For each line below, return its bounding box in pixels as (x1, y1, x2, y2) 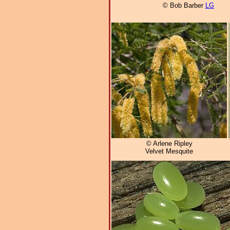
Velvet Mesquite (145, 147, 193, 155)
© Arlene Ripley (146, 139, 193, 147)
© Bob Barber (163, 2, 205, 10)
